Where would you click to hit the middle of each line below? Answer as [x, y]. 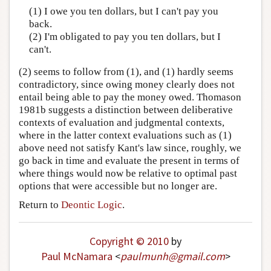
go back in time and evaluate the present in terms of [129, 161]
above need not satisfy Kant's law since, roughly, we [130, 148]
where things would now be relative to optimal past [128, 174]
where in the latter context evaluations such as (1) [125, 135]
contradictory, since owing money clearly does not [127, 85]
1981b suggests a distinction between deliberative [126, 110]
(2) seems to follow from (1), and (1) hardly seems [126, 72]
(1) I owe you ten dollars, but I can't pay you [123, 11]
